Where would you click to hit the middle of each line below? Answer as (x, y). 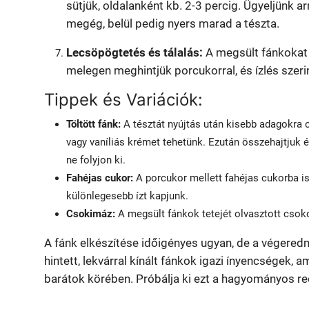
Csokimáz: (91, 214)
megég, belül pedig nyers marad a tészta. (173, 24)
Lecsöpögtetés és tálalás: (134, 53)
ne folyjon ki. (96, 160)
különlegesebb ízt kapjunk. (127, 196)
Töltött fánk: (93, 124)
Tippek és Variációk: (123, 100)
